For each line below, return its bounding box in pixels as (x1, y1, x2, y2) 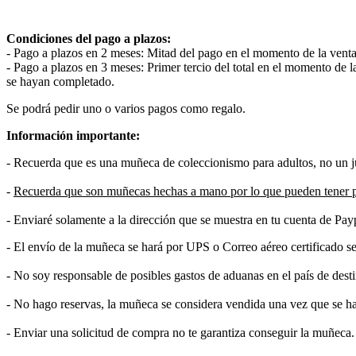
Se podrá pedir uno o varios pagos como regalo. (6, 102, 246, 116)
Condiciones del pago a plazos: (6, 32, 171, 46)
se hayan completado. (6, 75, 118, 89)
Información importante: (6, 129, 140, 143)
